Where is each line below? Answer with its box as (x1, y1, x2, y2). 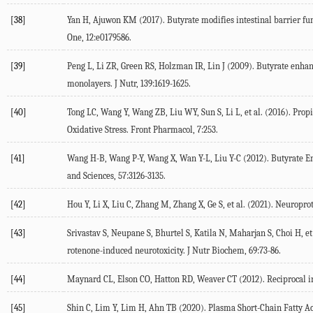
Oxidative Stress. (67, 124, 131, 136)
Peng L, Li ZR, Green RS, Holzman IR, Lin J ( (67, 61, 231, 72)
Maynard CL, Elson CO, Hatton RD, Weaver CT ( (67, 274, 242, 285)
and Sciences (67, 170, 114, 182)
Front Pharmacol (131, 124, 193, 136)
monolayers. (67, 78, 115, 89)
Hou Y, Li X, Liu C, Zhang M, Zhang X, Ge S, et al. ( (67, 199, 251, 210)
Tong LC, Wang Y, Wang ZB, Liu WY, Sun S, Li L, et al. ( (67, 107, 268, 118)
